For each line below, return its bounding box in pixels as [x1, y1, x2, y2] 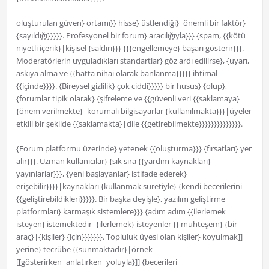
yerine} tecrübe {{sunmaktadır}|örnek [16, 244, 153, 255]
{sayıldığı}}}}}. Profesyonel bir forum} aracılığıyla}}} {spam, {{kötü [16, 30, 246, 41]
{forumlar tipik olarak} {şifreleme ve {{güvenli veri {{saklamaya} [16, 93, 240, 104]
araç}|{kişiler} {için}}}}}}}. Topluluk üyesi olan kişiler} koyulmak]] [16, 231, 243, 243]
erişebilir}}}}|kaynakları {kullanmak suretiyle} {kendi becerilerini [16, 181, 242, 192]
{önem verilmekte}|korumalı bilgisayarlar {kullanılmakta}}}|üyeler [16, 106, 252, 117]
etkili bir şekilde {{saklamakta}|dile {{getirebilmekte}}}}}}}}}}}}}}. [16, 118, 243, 130]
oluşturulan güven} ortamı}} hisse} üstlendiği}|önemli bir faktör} [16, 17, 246, 29]
